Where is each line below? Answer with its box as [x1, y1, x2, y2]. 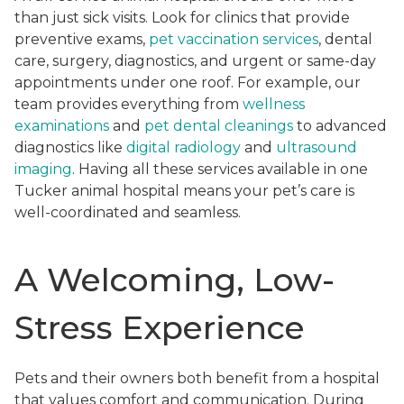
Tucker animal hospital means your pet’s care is [14, 182, 354, 200]
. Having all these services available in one [72, 161, 368, 179]
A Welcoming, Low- [14, 260, 335, 299]
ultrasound [276, 139, 357, 157]
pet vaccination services [149, 31, 318, 49]
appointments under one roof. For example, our [14, 74, 361, 92]
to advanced [293, 117, 387, 135]
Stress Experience [14, 308, 305, 347]
